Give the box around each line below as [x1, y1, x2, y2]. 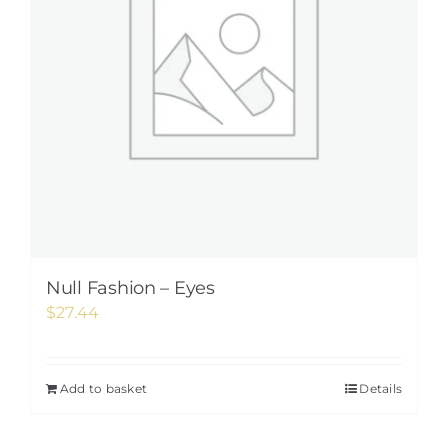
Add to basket [60, 381, 148, 396]
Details [359, 381, 402, 396]
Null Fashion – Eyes [46, 277, 215, 299]
